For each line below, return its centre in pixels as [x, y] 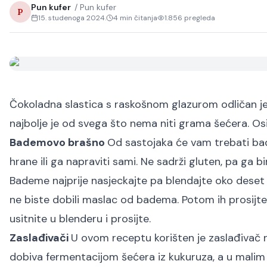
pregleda [199, 18]
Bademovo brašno [58, 142]
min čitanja [138, 18]
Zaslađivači [40, 238]
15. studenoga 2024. [72, 18]
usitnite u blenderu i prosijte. [80, 219]
